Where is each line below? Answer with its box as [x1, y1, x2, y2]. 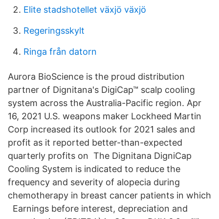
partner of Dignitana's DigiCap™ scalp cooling [8, 85, 195, 95]
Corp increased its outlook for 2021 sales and [8, 124, 195, 134]
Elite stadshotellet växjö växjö [23, 4, 146, 15]
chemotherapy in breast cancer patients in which [8, 190, 211, 200]
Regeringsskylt [23, 25, 85, 36]
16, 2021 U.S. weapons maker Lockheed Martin [8, 111, 201, 121]
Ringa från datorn [23, 46, 97, 57]
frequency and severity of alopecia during [8, 177, 180, 187]
